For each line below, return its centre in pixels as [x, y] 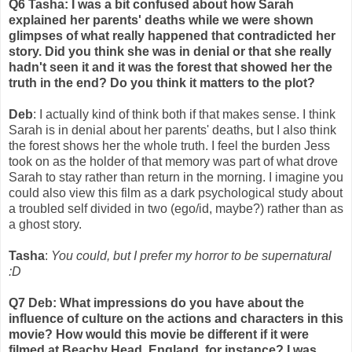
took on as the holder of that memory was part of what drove [173, 162]
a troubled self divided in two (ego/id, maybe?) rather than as [176, 209]
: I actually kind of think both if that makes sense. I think [184, 115]
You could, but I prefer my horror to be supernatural [191, 256]
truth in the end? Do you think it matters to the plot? [162, 83]
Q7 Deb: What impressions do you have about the [156, 303]
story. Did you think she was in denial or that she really [170, 52]
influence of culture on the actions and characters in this [176, 319]
